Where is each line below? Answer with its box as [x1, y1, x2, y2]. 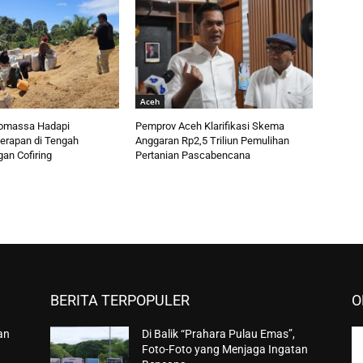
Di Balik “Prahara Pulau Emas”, [142, 327, 296, 341]
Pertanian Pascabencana [135, 149, 251, 162]
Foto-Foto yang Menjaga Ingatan [142, 343, 309, 357]
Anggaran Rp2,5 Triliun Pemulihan [135, 135, 290, 147]
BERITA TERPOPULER [50, 292, 190, 310]
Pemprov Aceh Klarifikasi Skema [135, 120, 285, 133]
